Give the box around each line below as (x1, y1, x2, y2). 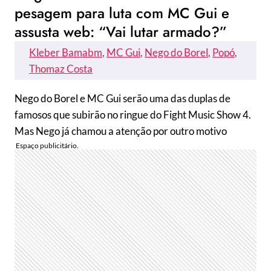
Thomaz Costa (29, 62, 93, 75)
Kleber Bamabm (29, 46, 102, 59)
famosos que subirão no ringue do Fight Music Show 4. (15, 108, 251, 121)
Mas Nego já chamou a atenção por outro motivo (15, 125, 227, 137)
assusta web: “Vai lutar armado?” (15, 21, 227, 42)
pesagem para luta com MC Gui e (15, 2, 229, 24)
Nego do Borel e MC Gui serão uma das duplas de (15, 92, 230, 105)
